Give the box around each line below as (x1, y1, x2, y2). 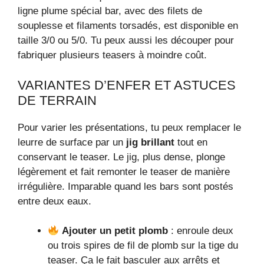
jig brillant (126, 136, 174, 148)
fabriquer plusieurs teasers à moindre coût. (18, 49, 207, 61)
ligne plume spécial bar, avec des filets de (18, 5, 202, 17)
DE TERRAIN (18, 93, 97, 108)
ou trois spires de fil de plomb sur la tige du (48, 240, 238, 252)
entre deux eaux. (18, 195, 91, 207)
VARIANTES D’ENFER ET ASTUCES (18, 77, 236, 93)
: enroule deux (168, 225, 234, 237)
